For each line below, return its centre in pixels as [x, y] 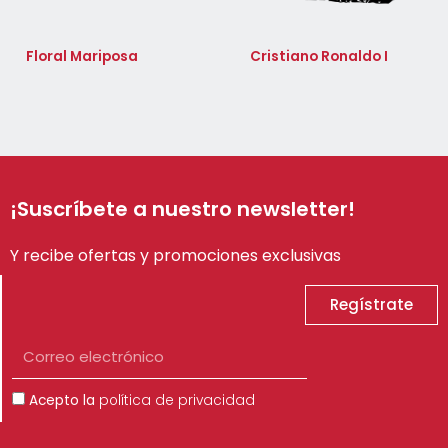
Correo [35, 344]
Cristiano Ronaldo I [319, 57]
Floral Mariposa [82, 57]
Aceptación [50, 399]
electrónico [49, 366]
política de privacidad [177, 401]
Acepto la [64, 401]
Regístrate [371, 305]
